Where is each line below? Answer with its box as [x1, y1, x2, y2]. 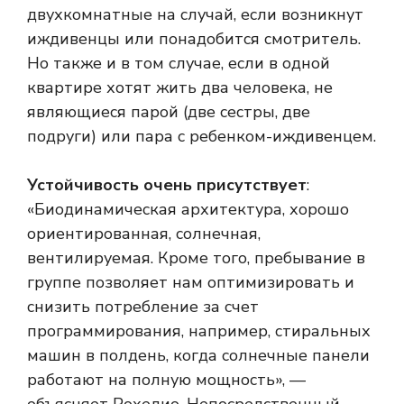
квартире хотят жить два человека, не [27, 76, 333, 98]
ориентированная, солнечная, [27, 222, 261, 244]
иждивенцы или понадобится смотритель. [27, 27, 361, 50]
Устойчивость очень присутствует [27, 173, 307, 196]
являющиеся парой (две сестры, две [27, 100, 310, 123]
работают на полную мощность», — [27, 368, 306, 390]
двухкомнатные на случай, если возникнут [27, 3, 363, 25]
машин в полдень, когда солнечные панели [27, 344, 370, 366]
